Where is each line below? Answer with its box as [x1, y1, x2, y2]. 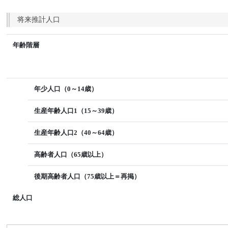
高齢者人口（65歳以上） [34, 151, 108, 158]
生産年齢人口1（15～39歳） [34, 107, 119, 115]
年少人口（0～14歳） [34, 85, 98, 93]
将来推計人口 [17, 16, 61, 23]
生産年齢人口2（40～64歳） [34, 129, 119, 136]
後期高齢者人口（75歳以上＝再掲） [34, 173, 141, 180]
